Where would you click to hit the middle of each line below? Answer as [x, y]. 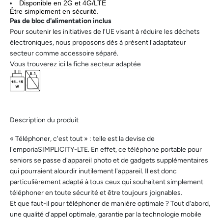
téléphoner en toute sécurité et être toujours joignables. [97, 193]
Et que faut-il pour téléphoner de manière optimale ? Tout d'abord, [110, 204]
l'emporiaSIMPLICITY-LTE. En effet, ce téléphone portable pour [106, 150]
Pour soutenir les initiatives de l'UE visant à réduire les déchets [105, 31]
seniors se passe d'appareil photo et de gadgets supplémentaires [109, 161]
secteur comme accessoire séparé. [65, 53]
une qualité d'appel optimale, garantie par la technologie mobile [106, 215]
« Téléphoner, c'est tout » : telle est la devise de [82, 139]
